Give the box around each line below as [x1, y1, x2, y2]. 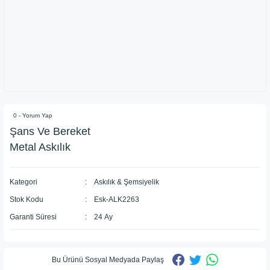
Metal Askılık [10, 141, 71, 153]
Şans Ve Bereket [10, 125, 90, 137]
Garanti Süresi [10, 213, 57, 221]
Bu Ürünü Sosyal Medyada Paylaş [52, 255, 164, 264]
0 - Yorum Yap [13, 112, 52, 119]
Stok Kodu [10, 195, 43, 204]
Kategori [10, 178, 37, 186]
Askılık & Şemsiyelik [93, 178, 159, 186]
